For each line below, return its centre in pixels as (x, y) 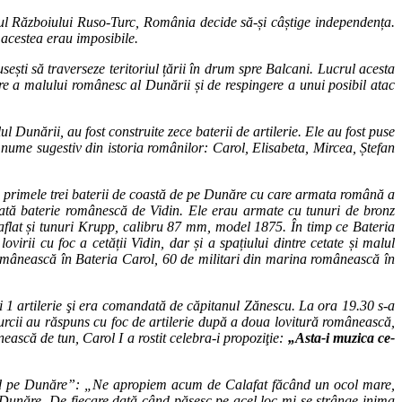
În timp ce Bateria (343, 228)
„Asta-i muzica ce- (341, 339)
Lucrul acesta (356, 70)
